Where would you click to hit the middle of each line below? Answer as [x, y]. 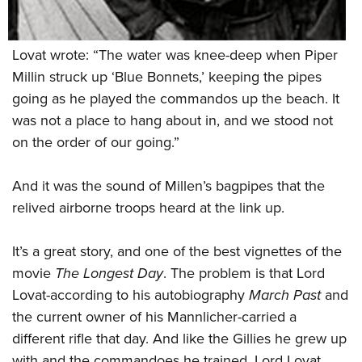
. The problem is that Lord [244, 274]
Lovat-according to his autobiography [130, 295]
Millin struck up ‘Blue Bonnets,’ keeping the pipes [167, 77]
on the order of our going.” [96, 143]
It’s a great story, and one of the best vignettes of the [177, 252]
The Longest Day [109, 274]
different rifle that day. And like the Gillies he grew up [179, 339]
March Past [285, 295]
